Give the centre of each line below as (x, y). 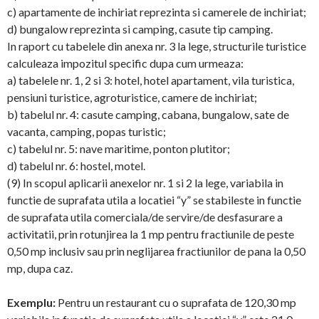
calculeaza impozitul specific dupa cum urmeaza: (125, 63)
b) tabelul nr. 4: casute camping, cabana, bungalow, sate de (148, 114)
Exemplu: (31, 302)
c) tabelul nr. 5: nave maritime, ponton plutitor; (119, 148)
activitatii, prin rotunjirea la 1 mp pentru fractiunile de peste (151, 234)
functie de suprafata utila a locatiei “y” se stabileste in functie (154, 200)
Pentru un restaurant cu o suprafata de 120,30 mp (176, 302)
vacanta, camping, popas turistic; (87, 131)
